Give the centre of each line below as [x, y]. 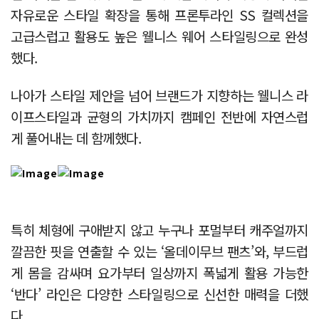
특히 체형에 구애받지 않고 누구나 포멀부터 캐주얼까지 [159, 229]
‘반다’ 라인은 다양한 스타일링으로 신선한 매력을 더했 [159, 293]
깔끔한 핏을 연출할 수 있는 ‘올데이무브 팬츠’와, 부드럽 [159, 251]
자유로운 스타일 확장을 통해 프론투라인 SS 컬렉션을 [159, 14]
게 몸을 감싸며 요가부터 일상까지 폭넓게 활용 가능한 [159, 272]
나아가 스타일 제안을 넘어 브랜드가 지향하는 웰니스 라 [159, 95]
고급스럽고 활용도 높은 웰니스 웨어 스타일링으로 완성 [159, 36]
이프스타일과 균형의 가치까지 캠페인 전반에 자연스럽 [159, 116]
